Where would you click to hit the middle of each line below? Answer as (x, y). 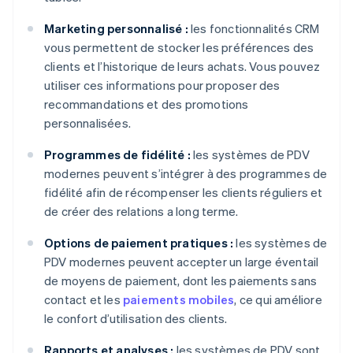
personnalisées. (87, 123)
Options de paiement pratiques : (139, 243)
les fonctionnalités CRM (254, 29)
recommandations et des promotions (147, 104)
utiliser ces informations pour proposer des (162, 85)
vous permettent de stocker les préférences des (179, 48)
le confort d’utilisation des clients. (136, 319)
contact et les (84, 300)
